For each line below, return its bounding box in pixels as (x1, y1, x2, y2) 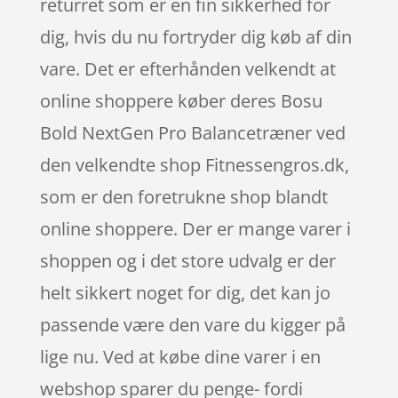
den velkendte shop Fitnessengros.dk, (39, 152, 349, 177)
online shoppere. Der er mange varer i (39, 216, 351, 241)
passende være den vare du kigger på (39, 312, 346, 337)
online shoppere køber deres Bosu (39, 88, 322, 113)
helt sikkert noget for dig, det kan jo (39, 280, 330, 305)
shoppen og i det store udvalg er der (39, 248, 336, 273)
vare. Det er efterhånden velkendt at (39, 56, 336, 81)
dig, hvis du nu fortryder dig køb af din (39, 24, 352, 49)
